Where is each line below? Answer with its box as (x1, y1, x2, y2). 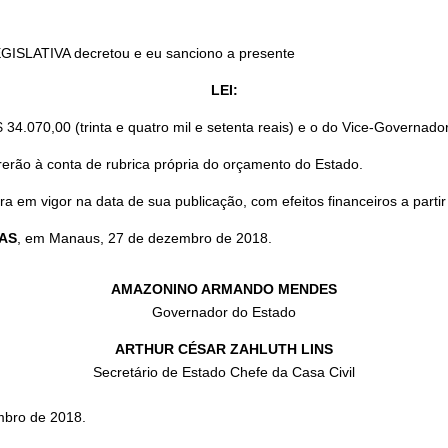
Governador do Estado (152, 304, 296, 321)
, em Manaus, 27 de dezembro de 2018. (17, 230, 273, 247)
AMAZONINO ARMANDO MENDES (111, 281, 337, 298)
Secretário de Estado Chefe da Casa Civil (93, 364, 355, 381)
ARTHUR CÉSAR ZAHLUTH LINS (115, 341, 333, 358)
